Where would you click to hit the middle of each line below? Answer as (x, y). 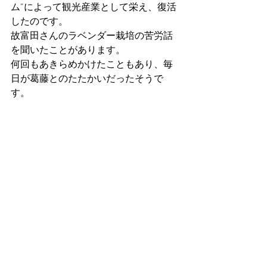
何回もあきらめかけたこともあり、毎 (92, 65)
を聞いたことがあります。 (68, 50)
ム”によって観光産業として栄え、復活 (94, 7)
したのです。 (39, 22)
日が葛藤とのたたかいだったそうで (87, 79)
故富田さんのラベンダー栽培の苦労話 (92, 36)
